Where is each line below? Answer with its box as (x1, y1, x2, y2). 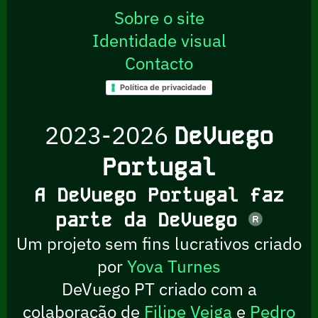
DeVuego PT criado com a (61, 277, 257, 300)
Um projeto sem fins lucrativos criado (16, 231, 302, 255)
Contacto (125, 51, 193, 75)
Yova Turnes (127, 254, 221, 278)
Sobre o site (114, 6, 204, 29)
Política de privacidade (120, 82, 207, 93)
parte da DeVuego (55, 207, 248, 232)
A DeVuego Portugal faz (34, 182, 284, 207)
